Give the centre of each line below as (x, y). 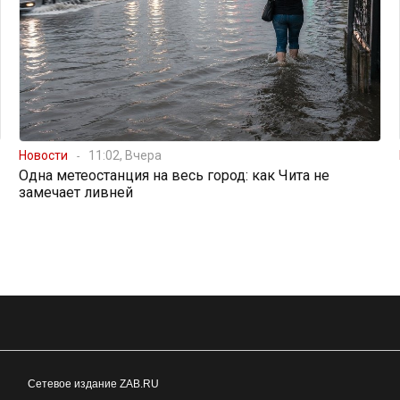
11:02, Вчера (125, 156)
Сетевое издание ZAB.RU (93, 384)
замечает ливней (75, 193)
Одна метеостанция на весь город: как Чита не (174, 176)
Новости (43, 156)
